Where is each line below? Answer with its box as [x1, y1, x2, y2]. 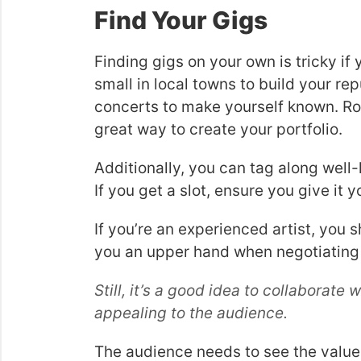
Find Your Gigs [94, 6, 268, 35]
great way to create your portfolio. [94, 120, 342, 139]
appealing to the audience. [94, 304, 288, 322]
